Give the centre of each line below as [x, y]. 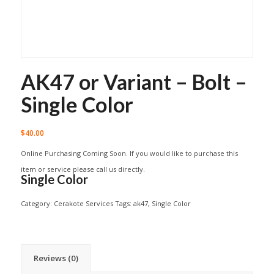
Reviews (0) [56, 258]
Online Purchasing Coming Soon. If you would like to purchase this [129, 153]
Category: [37, 203]
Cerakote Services [83, 203]
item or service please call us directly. [83, 169]
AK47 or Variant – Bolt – [134, 81]
